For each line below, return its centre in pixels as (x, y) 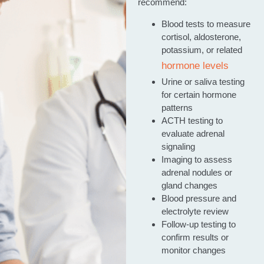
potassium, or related (202, 49)
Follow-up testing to (198, 224)
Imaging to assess (197, 159)
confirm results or (195, 237)
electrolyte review (195, 211)
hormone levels (195, 65)
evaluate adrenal (193, 133)
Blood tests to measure (206, 24)
